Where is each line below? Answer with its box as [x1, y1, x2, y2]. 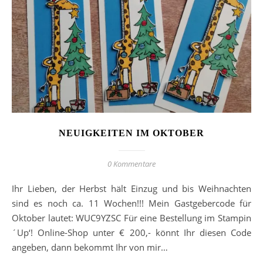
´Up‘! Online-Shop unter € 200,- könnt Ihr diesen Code [12, 227, 251, 239]
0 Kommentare [107, 159, 156, 170]
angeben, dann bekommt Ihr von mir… [12, 241, 168, 254]
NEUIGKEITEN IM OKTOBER [59, 128, 204, 139]
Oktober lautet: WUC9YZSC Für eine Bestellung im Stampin [12, 212, 251, 224]
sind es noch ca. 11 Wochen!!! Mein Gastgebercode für [12, 197, 251, 210]
